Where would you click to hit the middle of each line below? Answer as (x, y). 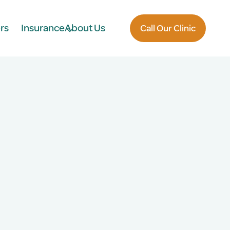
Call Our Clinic (168, 28)
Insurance (43, 28)
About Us (85, 28)
